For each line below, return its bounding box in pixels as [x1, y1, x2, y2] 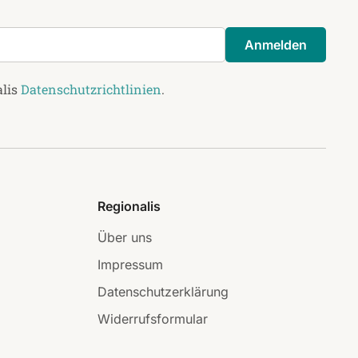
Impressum [97, 257, 163, 273]
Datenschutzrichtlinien [21, 81, 161, 98]
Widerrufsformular [97, 311, 208, 328]
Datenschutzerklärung [97, 284, 229, 300]
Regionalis [97, 198, 161, 215]
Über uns [97, 229, 152, 246]
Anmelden [245, 37, 307, 54]
